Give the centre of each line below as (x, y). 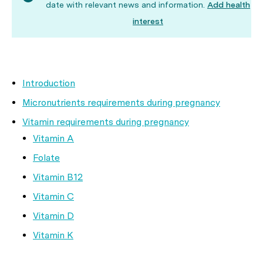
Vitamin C (53, 196)
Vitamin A (53, 138)
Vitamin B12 (58, 177)
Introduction (49, 83)
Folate (46, 158)
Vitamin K (53, 235)
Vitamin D (53, 216)
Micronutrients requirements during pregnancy (121, 102)
